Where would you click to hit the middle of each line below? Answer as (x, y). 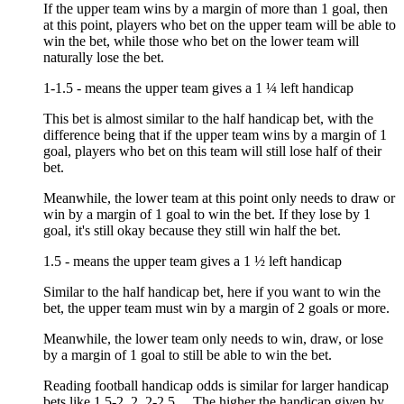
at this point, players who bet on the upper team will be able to (220, 24)
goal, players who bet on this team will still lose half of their (212, 151)
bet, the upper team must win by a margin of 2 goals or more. (216, 308)
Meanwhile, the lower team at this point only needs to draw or (219, 197)
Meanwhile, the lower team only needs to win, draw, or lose (213, 338)
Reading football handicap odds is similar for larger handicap (216, 385)
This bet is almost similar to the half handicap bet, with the (208, 118)
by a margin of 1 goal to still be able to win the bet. (188, 354)
